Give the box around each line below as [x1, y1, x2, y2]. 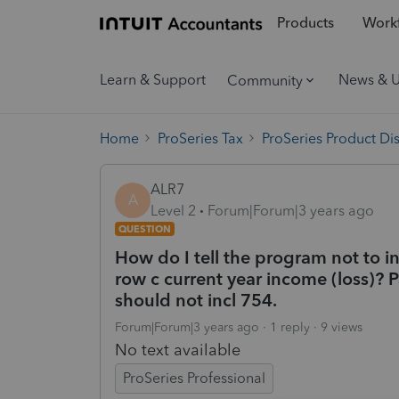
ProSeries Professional [123, 369, 265, 387]
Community [227, 71, 303, 89]
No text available [115, 339, 240, 360]
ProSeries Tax [158, 129, 243, 147]
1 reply [270, 319, 310, 335]
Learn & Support [100, 71, 206, 88]
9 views [321, 319, 362, 335]
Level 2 [151, 201, 196, 219]
